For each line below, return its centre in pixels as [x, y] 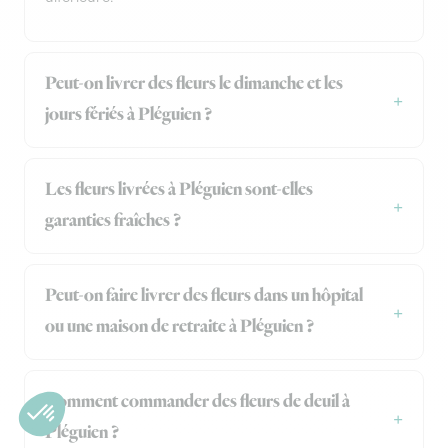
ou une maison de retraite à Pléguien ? [179, 327]
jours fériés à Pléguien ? [128, 115]
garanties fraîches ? [113, 221]
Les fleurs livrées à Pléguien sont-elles [179, 190]
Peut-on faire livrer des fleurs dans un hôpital [204, 296]
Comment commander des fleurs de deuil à [197, 402]
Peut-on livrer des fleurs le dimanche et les [194, 84]
